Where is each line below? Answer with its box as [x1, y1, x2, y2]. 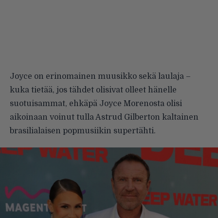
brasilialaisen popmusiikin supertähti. [10, 127, 156, 136]
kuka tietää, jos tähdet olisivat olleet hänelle [10, 86, 177, 95]
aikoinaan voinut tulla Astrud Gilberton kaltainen [10, 113, 199, 122]
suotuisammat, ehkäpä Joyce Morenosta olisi [10, 99, 182, 109]
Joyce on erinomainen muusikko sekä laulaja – [10, 72, 191, 81]
